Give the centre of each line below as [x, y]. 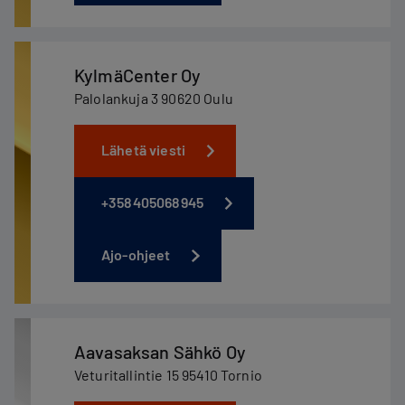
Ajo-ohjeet [136, 254]
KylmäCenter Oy [138, 75]
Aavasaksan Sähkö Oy [160, 352]
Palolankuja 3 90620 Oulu [154, 98]
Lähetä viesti [144, 150]
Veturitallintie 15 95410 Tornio [168, 375]
